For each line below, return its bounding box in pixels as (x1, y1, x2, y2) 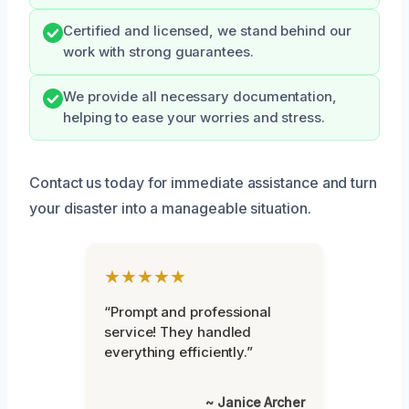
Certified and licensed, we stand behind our (63, 22, 351, 39)
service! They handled (104, 322, 252, 341)
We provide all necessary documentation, (63, 88, 337, 105)
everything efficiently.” (104, 342, 254, 361)
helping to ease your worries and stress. (63, 109, 325, 126)
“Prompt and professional (104, 302, 272, 320)
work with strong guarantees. (63, 43, 254, 60)
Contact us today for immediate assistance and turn (29, 173, 378, 192)
